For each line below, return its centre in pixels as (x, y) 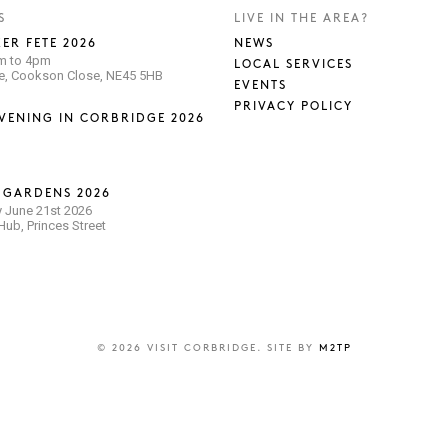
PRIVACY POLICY (293, 106)
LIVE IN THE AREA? (301, 18)
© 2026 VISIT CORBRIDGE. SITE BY (207, 348)
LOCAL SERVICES (293, 64)
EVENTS (260, 85)
